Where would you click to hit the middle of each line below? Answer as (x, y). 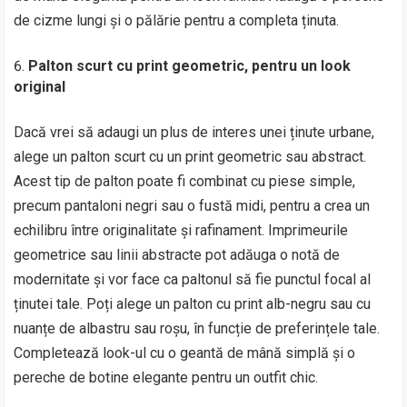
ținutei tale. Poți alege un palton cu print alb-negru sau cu (193, 303)
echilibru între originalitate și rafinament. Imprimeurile (181, 230)
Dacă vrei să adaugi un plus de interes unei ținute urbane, (194, 132)
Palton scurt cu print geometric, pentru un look (190, 65)
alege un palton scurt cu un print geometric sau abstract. (190, 156)
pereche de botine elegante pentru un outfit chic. (166, 377)
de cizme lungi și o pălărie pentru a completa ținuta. (177, 20)
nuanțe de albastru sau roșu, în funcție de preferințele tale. (197, 328)
